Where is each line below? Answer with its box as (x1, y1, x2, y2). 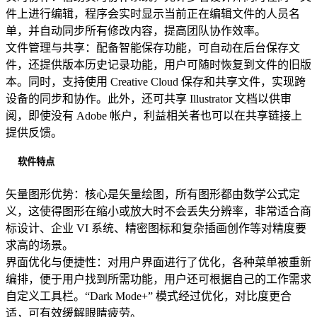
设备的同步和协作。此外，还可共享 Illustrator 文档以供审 (6, 93, 292, 105)
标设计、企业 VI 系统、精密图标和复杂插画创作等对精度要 (6, 221, 306, 234)
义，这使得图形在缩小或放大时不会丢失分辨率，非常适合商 (6, 204, 311, 217)
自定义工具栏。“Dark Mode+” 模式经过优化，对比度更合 (6, 289, 292, 302)
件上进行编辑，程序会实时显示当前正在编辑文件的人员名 (6, 8, 300, 21)
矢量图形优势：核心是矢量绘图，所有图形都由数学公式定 (6, 188, 300, 200)
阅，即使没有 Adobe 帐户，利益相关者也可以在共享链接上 (6, 110, 302, 122)
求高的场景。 (6, 238, 74, 251)
